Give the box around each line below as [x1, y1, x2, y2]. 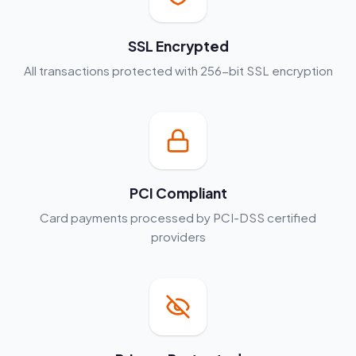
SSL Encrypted [127, 37, 229, 55]
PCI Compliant [129, 184, 227, 202]
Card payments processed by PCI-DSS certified [40, 210, 316, 225]
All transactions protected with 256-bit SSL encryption [23, 63, 333, 78]
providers [150, 229, 206, 244]
